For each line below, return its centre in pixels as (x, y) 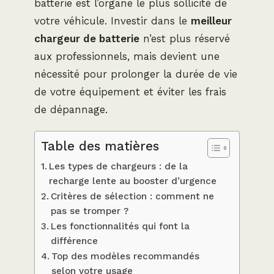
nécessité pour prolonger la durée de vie (136, 74)
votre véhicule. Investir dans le (113, 20)
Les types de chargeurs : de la (119, 166)
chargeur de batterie (87, 38)
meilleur (211, 20)
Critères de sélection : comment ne (133, 196)
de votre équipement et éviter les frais (130, 91)
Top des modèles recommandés (126, 256)
